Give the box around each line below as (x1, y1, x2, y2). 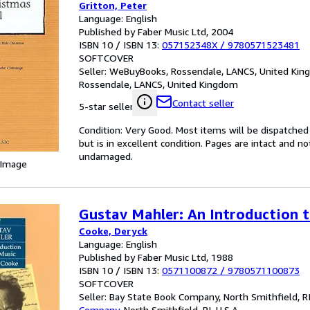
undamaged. (79, 150, 133, 162)
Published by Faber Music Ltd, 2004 (79, 26, 233, 37)
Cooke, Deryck (79, 225, 147, 237)
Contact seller (172, 97, 234, 109)
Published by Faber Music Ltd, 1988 (79, 251, 233, 263)
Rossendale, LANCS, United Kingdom (79, 78, 238, 90)
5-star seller (79, 100, 134, 112)
